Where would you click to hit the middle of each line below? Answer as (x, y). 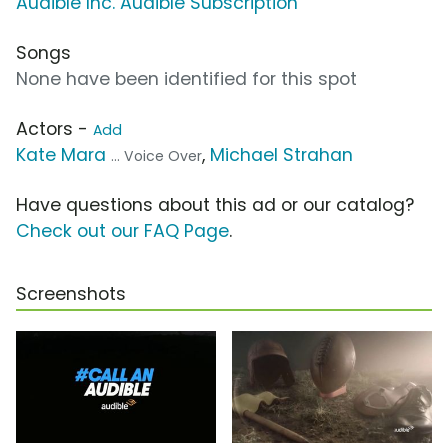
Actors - (54, 129)
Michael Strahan (281, 155)
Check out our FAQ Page (122, 231)
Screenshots (71, 294)
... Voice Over (156, 156)
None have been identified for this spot (186, 79)
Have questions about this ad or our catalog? (215, 205)
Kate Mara (61, 155)
